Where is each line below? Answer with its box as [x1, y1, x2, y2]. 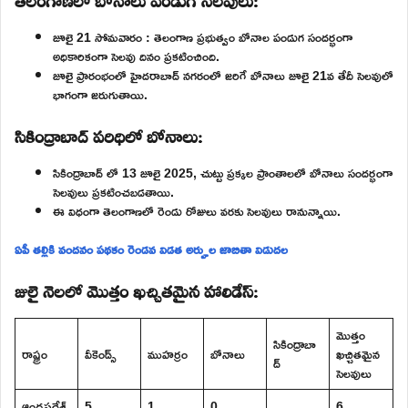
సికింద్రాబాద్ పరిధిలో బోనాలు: [15, 114, 202, 153]
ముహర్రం [148, 341, 188, 366]
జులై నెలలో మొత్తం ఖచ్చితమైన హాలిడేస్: [15, 269, 258, 308]
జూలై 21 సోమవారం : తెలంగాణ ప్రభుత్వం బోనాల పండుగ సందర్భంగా [53, 24, 352, 49]
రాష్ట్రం [22, 341, 47, 366]
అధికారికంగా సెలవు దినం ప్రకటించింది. [53, 43, 219, 68]
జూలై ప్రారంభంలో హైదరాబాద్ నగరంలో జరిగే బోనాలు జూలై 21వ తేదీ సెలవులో [53, 62, 393, 87]
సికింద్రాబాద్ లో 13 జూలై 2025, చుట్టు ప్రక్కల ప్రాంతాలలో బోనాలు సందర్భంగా [53, 159, 393, 185]
